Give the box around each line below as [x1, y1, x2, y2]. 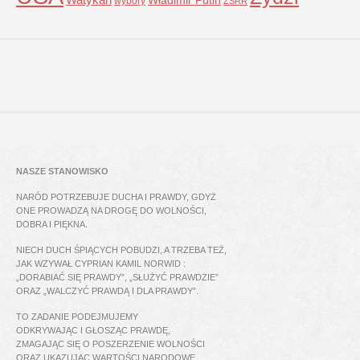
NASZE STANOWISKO [16, 166, 108, 176]
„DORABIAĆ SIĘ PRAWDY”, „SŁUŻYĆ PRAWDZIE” [16, 272, 219, 282]
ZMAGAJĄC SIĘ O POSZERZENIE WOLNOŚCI [16, 338, 205, 349]
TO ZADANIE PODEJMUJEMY [16, 311, 138, 321]
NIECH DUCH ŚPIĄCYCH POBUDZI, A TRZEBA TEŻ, [16, 244, 227, 255]
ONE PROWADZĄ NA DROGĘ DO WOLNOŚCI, [16, 205, 207, 215]
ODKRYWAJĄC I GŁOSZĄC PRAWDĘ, [16, 325, 170, 335]
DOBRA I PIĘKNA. [16, 219, 88, 229]
